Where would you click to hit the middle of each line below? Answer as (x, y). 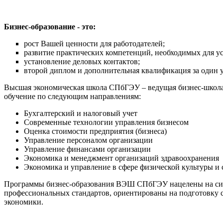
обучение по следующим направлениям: (72, 96)
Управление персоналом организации (88, 140)
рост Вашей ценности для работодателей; (94, 43)
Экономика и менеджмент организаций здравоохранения (121, 158)
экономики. (24, 202)
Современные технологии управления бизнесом (106, 122)
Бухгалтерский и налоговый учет (81, 113)
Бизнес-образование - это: (50, 26)
